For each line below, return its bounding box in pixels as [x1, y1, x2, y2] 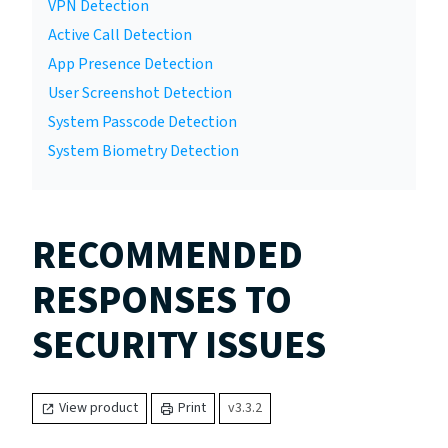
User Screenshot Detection [48, 82, 232, 104]
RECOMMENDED [32, 229, 303, 283]
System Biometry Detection [48, 140, 239, 162]
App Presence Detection [48, 53, 213, 75]
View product [59, 398, 138, 419]
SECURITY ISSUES [32, 319, 326, 373]
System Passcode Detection [48, 111, 237, 133]
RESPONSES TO [32, 274, 292, 328]
